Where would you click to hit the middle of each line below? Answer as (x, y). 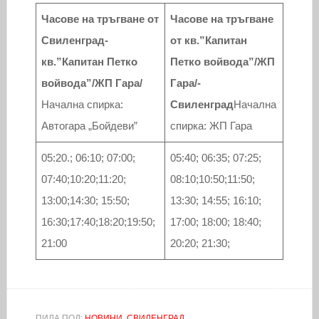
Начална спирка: (83, 104)
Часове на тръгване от (100, 19)
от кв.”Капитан (209, 40)
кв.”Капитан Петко (90, 61)
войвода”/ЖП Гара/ (92, 83)
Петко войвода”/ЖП (223, 61)
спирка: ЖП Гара (211, 125)
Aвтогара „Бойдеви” (90, 125)
